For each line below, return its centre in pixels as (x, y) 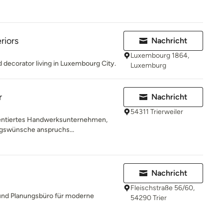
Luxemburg (148, 65)
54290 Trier (149, 198)
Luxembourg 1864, (160, 56)
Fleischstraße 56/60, (163, 188)
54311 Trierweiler (157, 112)
